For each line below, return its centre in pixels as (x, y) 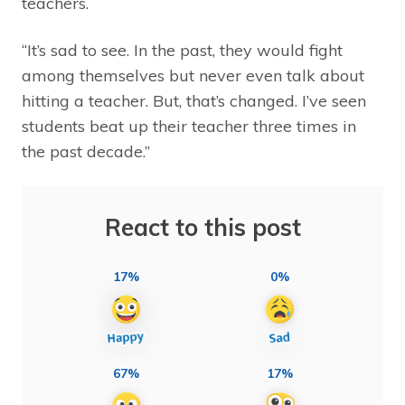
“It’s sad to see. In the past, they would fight (182, 50)
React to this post (202, 227)
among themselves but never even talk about (193, 75)
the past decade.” (86, 151)
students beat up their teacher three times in (189, 126)
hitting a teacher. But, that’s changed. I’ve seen (194, 100)
